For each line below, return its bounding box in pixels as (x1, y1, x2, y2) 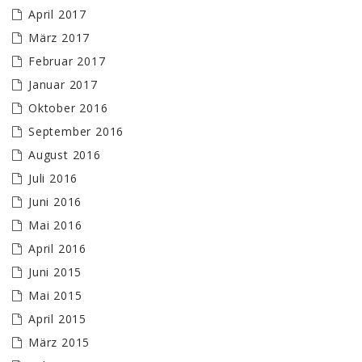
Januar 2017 (28, 77, 98, 93)
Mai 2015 (28, 288, 82, 304)
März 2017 (28, 30, 90, 46)
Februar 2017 (28, 53, 106, 69)
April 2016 (28, 241, 86, 257)
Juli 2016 (28, 170, 78, 187)
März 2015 (28, 335, 90, 351)
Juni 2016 (28, 194, 82, 210)
